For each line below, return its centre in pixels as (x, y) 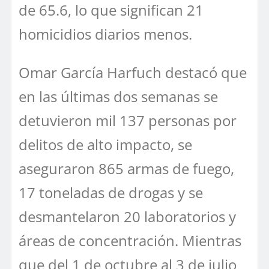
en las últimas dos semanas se (118, 96)
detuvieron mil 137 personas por (128, 120)
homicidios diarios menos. (105, 34)
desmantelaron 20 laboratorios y (127, 216)
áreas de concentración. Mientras (130, 240)
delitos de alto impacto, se (105, 144)
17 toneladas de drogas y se (111, 192)
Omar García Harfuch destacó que (133, 72)
